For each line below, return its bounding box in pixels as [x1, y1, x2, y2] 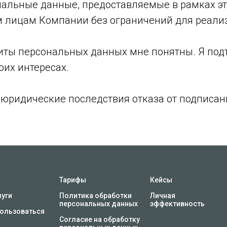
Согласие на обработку [59, 215, 140, 223]
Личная [150, 192, 175, 200]
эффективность [150, 200, 205, 208]
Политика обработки [59, 192, 132, 200]
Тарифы [59, 176, 86, 184]
